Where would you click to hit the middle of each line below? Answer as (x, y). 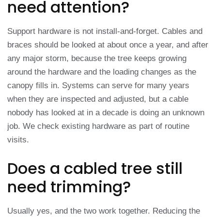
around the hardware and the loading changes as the (102, 72)
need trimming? (69, 186)
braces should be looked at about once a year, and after (108, 45)
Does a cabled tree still (95, 168)
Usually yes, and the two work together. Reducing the (104, 211)
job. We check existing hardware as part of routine (98, 126)
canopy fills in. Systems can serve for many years (98, 86)
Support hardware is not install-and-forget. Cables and (105, 31)
